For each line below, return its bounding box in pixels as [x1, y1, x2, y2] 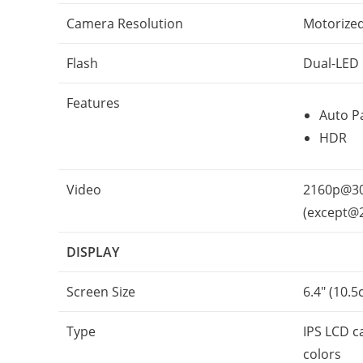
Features [66, 94, 120, 112]
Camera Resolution [66, 15, 183, 32]
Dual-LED [303, 54, 359, 72]
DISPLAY [66, 243, 119, 261]
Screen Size [66, 283, 135, 301]
